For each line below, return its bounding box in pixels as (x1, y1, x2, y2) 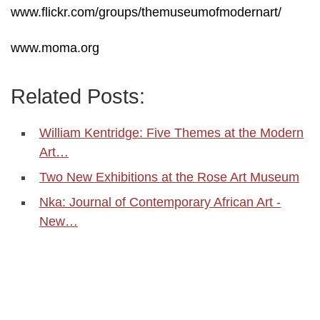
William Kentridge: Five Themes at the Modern (39, 125, 304, 140)
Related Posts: (11, 84, 145, 108)
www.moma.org (11, 40, 99, 55)
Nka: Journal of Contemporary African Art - (39, 194, 281, 209)
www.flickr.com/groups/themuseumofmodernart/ (11, 5, 281, 20)
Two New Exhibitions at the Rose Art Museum (39, 169, 299, 184)
